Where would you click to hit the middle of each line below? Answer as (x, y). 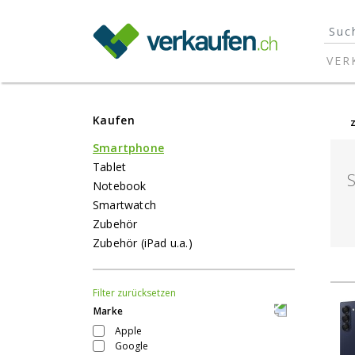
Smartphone (128, 148)
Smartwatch (124, 205)
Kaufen (114, 120)
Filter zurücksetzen (134, 293)
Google (132, 345)
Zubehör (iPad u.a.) (143, 243)
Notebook (120, 186)
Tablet (110, 167)
